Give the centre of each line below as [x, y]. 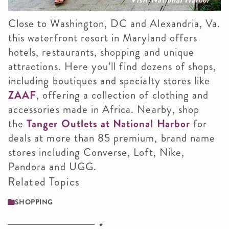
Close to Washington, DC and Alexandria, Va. [114, 23]
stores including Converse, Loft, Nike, [96, 152]
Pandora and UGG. [52, 166]
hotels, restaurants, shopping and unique [101, 52]
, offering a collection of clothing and [123, 95]
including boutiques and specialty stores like [109, 81]
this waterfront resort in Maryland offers [103, 38]
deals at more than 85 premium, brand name [112, 138]
